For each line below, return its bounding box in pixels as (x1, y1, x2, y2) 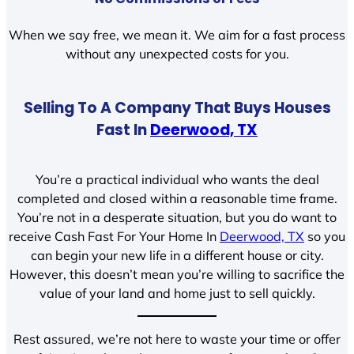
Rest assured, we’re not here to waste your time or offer (13, 330, 341, 347)
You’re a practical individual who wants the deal (35, 171, 319, 187)
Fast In (96, 119, 150, 141)
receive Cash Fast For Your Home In (9, 228, 220, 244)
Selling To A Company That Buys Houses (23, 97, 331, 119)
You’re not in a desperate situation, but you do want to (17, 209, 337, 225)
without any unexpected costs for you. (65, 46, 289, 62)
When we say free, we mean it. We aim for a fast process (9, 27, 345, 43)
